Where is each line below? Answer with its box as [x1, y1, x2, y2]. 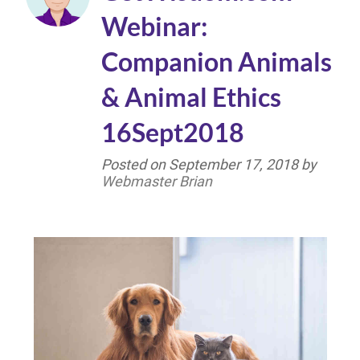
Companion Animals [101, 46, 332, 77]
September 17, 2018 [169, 156, 298, 173]
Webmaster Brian [101, 173, 212, 190]
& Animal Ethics [101, 81, 281, 112]
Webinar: [101, 10, 207, 42]
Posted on [101, 156, 169, 173]
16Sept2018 [101, 117, 244, 148]
